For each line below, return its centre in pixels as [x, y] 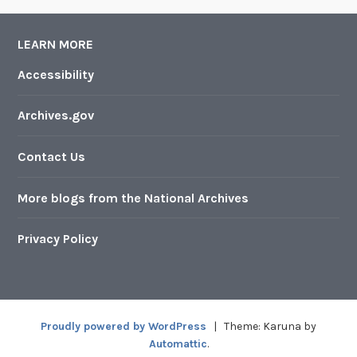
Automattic [178, 343]
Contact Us [52, 156]
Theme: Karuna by [269, 326]
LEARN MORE [56, 44]
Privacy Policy [58, 239]
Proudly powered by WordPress [124, 326]
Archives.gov [56, 116]
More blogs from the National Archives [133, 198]
